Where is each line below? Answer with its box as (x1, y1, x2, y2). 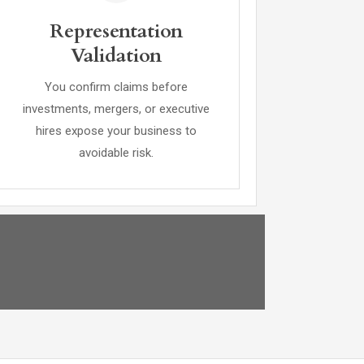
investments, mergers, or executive (22, 102, 210, 116)
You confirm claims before (44, 80, 188, 94)
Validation (70, 42, 162, 69)
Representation (49, 18, 183, 45)
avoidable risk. (78, 145, 154, 160)
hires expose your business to (35, 123, 197, 138)
